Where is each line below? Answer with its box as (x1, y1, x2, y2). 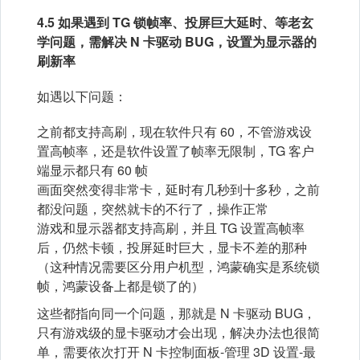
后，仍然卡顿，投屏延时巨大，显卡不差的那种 (37, 238, 307, 257)
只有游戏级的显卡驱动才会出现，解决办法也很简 (37, 323, 320, 342)
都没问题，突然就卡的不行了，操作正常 (37, 199, 268, 219)
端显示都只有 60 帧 (37, 161, 148, 180)
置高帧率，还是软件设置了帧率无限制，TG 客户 (37, 141, 314, 161)
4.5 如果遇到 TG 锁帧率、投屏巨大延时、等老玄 (37, 13, 313, 32)
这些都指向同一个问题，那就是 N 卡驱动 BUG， (37, 304, 316, 323)
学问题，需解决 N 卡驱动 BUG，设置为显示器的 (37, 32, 317, 51)
